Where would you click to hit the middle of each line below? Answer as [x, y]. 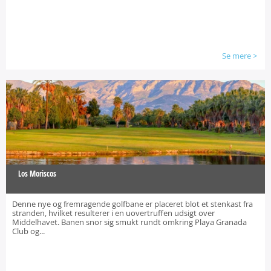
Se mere [237, 56]
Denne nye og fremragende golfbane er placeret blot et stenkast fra [132, 204]
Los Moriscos [37, 174]
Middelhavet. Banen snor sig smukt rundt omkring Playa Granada [129, 222]
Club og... [28, 231]
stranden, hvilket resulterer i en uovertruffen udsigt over [113, 213]
